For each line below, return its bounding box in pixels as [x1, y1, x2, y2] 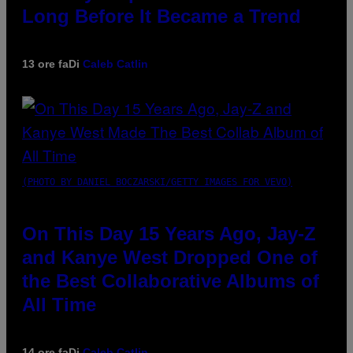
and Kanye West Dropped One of [22, 246, 318, 268]
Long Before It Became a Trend [22, 5, 301, 27]
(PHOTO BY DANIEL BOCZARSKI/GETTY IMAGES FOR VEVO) [22, 176, 292, 188]
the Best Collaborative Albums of [22, 269, 319, 292]
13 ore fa [22, 57, 69, 70]
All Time [22, 293, 96, 315]
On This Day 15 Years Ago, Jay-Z [22, 222, 316, 244]
